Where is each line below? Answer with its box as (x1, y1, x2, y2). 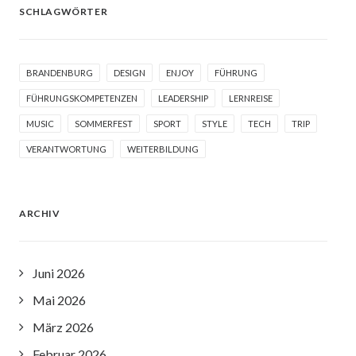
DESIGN (114, 68, 145, 78)
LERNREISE (229, 93, 273, 103)
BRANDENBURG (26, 68, 93, 78)
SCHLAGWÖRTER (19, 6, 108, 17)
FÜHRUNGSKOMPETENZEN (26, 93, 137, 103)
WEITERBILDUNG (127, 144, 199, 154)
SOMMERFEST (75, 118, 133, 129)
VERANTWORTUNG (26, 144, 106, 154)
